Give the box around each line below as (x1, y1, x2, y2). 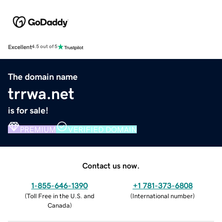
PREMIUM (20, 125, 56, 133)
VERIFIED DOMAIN (68, 125, 137, 133)
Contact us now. (82, 161, 140, 169)
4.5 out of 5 (32, 44, 57, 50)
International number (132, 192, 193, 199)
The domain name (8, 72, 78, 81)
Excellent (8, 44, 32, 50)
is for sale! (8, 106, 49, 115)
